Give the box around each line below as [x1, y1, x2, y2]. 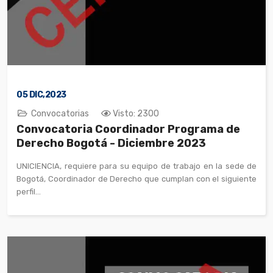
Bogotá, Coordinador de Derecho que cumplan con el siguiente [16, 174, 257, 183]
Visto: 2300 [113, 108, 159, 119]
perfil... [16, 186, 41, 196]
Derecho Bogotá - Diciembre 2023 [16, 136, 206, 150]
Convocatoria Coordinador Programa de [16, 122, 240, 136]
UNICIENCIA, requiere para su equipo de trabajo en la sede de [16, 161, 257, 171]
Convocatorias [31, 108, 89, 119]
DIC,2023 [27, 89, 66, 100]
